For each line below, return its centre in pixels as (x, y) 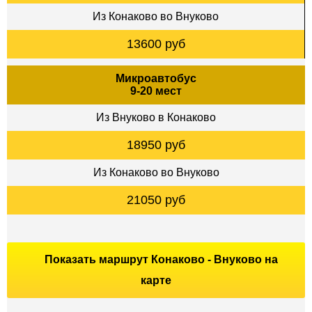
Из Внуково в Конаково (156, 117)
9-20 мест (156, 91)
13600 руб (156, 44)
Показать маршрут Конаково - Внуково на (161, 259)
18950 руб (156, 145)
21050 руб (156, 200)
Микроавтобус (156, 78)
